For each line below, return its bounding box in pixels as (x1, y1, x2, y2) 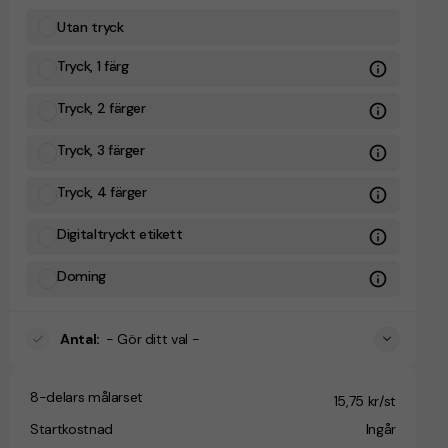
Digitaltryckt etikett (57, 224, 183, 243)
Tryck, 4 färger (57, 182, 147, 201)
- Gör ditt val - (105, 329, 200, 348)
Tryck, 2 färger (57, 98, 146, 117)
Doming (57, 266, 106, 285)
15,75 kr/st (333, 391, 396, 410)
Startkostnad (30, 419, 113, 438)
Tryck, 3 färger (57, 140, 145, 159)
